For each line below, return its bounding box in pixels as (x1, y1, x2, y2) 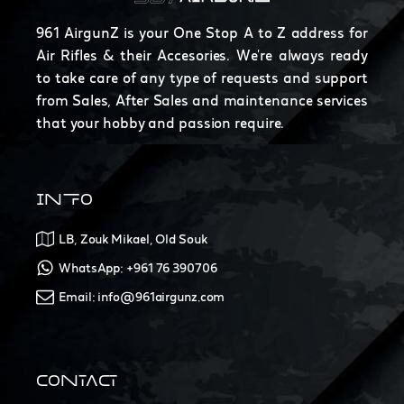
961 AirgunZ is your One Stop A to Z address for (36, 24, 368, 41)
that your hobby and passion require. (36, 115, 285, 132)
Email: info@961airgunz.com (59, 289, 225, 305)
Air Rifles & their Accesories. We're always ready (36, 47, 368, 64)
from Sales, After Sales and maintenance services (36, 92, 368, 109)
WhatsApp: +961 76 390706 (59, 261, 217, 276)
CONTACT (36, 372, 118, 390)
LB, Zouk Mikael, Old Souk (59, 232, 207, 247)
